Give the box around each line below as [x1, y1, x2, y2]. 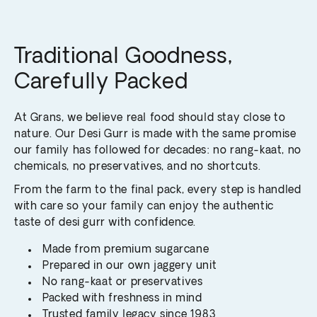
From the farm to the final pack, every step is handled [14, 185, 301, 197]
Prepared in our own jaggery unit [42, 261, 217, 272]
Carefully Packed [14, 72, 188, 95]
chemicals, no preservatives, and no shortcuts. [14, 162, 261, 173]
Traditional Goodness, [14, 47, 233, 69]
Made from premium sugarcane [42, 245, 209, 256]
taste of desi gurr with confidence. [14, 218, 197, 229]
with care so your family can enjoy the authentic [14, 202, 274, 213]
